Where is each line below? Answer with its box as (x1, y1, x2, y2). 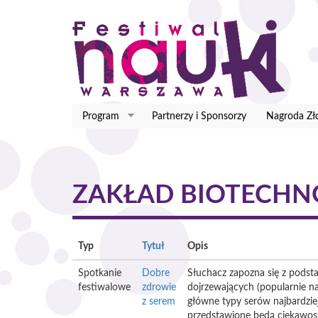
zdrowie (142, 283, 176, 292)
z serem (142, 297, 175, 307)
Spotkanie (78, 268, 121, 278)
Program (82, 111, 119, 121)
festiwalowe (78, 283, 131, 292)
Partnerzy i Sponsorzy (151, 111, 246, 121)
